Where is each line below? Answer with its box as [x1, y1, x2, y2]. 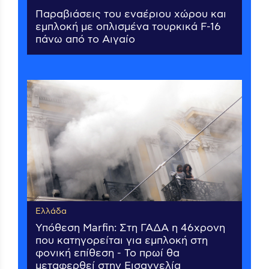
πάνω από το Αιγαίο [35, 33, 135, 47]
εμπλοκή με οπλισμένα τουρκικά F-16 [35, 20, 221, 34]
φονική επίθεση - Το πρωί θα [35, 247, 180, 261]
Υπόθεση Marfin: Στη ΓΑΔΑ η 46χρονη [35, 222, 225, 235]
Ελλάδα [35, 206, 67, 217]
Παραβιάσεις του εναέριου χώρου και [35, 8, 226, 22]
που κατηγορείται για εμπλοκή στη [35, 234, 208, 248]
